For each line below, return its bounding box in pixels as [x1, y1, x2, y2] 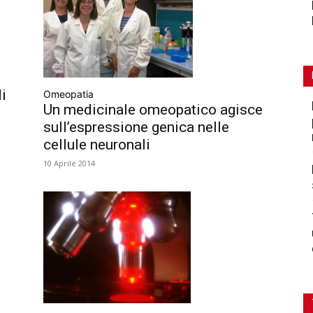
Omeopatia [43, 88, 94, 101]
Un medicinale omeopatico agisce [43, 101, 263, 119]
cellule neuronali [43, 136, 150, 154]
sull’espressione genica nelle [43, 119, 229, 136]
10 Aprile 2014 [43, 158, 95, 169]
